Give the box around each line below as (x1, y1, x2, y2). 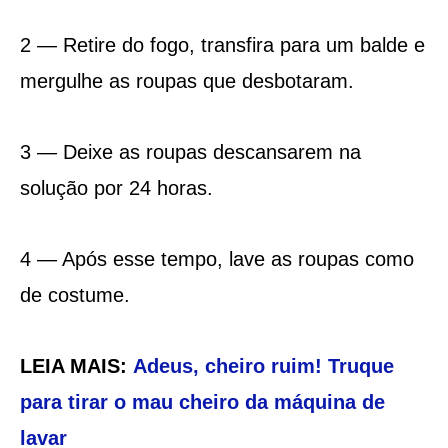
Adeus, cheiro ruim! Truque (132, 354, 394, 377)
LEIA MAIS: (19, 354, 133, 377)
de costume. (19, 283, 130, 306)
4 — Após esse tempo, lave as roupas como (19, 247, 414, 270)
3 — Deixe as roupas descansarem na (19, 140, 361, 163)
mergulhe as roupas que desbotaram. (19, 69, 354, 92)
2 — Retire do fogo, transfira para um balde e (19, 33, 425, 56)
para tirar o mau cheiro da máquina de (19, 390, 385, 413)
